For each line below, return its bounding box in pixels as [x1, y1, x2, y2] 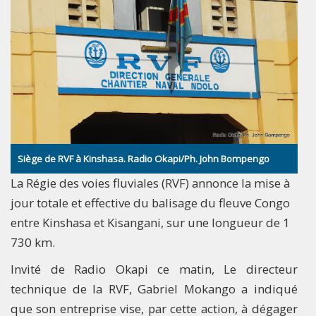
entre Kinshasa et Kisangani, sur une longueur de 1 [11, 214, 290, 231]
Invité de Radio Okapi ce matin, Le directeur [11, 261, 298, 278]
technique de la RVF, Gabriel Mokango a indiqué [11, 281, 298, 298]
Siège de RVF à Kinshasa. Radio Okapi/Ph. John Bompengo [18, 152, 269, 166]
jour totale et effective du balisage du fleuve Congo [11, 195, 290, 212]
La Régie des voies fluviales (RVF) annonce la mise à [11, 175, 290, 192]
